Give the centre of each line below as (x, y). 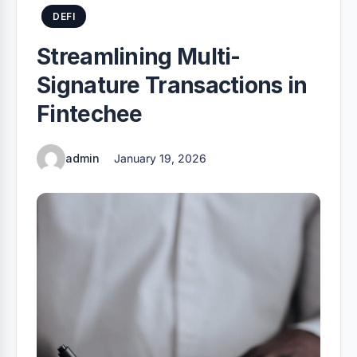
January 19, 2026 (160, 158)
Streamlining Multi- (139, 57)
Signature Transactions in (172, 85)
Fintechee (90, 114)
